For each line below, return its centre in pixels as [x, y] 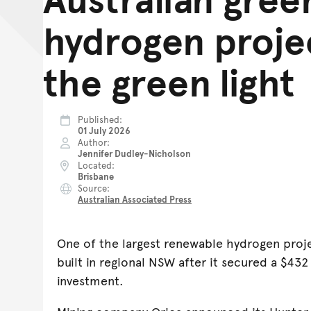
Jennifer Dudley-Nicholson [134, 154]
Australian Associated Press [135, 200]
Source [92, 188]
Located [95, 166]
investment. [90, 280]
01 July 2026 [104, 131]
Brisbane [96, 177]
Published [99, 120]
